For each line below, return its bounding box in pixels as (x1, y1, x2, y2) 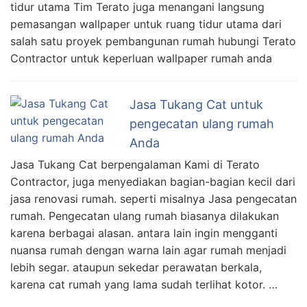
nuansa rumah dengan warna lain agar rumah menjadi (10, 243, 286, 257)
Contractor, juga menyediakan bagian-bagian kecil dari (10, 174, 295, 188)
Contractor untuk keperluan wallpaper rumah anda (10, 51, 272, 65)
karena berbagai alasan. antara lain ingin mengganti (10, 225, 278, 240)
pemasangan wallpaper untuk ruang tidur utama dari (10, 16, 282, 31)
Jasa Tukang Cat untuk (130, 97, 263, 112)
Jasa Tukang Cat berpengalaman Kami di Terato (10, 157, 260, 171)
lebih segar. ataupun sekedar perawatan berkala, (10, 260, 262, 274)
